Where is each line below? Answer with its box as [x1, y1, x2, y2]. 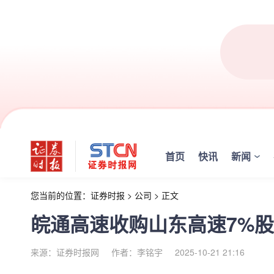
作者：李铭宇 [111, 246, 163, 258]
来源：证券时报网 [31, 246, 99, 258]
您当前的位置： [31, 189, 91, 201]
